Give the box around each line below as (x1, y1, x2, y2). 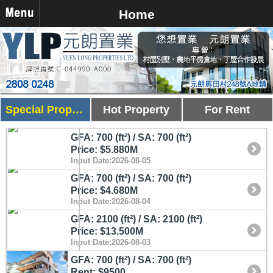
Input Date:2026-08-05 (71, 155, 151, 165)
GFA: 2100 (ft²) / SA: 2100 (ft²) (71, 213, 202, 224)
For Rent (205, 103, 250, 116)
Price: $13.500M (71, 225, 143, 236)
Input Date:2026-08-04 (71, 196, 151, 206)
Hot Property (103, 103, 170, 116)
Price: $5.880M (71, 144, 138, 155)
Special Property (72, 103, 83, 116)
